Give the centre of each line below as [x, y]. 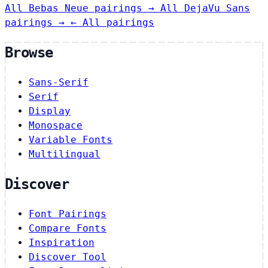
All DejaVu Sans [205, 8]
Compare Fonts [68, 229]
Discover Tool [68, 257]
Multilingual [65, 154]
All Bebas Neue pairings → [83, 8]
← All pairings [112, 23]
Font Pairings [68, 214]
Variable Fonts [71, 140]
